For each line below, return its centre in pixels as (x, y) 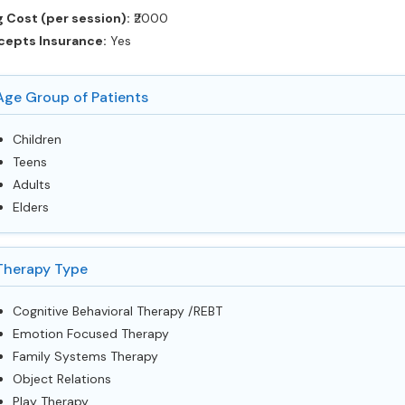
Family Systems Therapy (85, 356)
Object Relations (61, 379)
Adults (31, 184)
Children (37, 139)
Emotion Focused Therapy (90, 334)
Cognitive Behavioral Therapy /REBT (117, 311)
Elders (30, 207)
